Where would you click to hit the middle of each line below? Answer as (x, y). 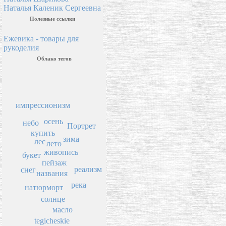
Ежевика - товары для (41, 39)
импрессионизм (43, 105)
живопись (61, 152)
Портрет (81, 126)
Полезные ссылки (52, 19)
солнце (53, 199)
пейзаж (54, 162)
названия (52, 173)
